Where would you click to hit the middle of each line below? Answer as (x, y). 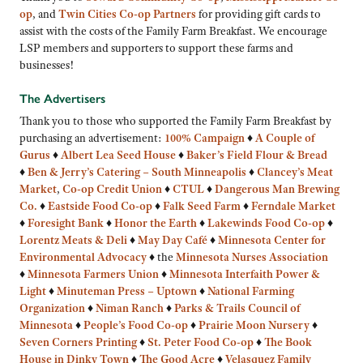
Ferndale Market (293, 205)
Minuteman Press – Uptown (127, 290)
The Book (288, 342)
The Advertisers (62, 99)
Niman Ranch (131, 307)
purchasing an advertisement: (92, 137)
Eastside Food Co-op (100, 205)
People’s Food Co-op (136, 325)
